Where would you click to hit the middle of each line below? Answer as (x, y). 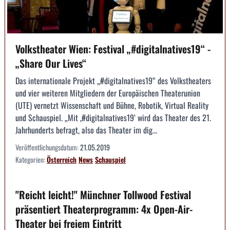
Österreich (62, 159)
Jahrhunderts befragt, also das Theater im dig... (86, 130)
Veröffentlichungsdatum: (48, 147)
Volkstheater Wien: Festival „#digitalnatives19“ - (113, 49)
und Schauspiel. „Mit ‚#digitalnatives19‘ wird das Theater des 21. (113, 117)
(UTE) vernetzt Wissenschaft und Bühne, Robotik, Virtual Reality (112, 105)
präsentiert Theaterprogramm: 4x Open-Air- (104, 209)
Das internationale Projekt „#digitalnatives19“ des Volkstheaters (113, 80)
